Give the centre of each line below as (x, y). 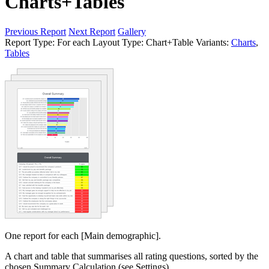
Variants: (212, 42)
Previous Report (35, 31)
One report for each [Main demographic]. (83, 235)
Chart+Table (170, 42)
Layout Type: (118, 42)
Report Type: (30, 42)
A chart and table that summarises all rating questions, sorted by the (131, 256)
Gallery (132, 31)
